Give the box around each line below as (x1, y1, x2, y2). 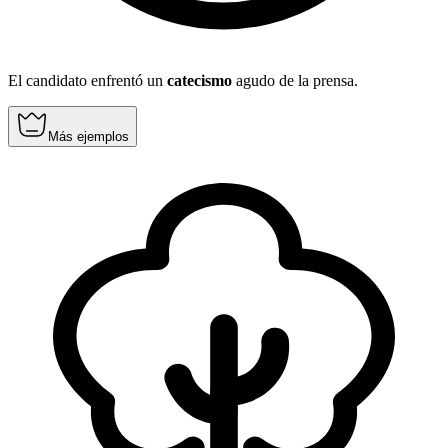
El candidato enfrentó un (8, 72, 167, 90)
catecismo (167, 72, 232, 90)
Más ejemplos (48, 129, 129, 145)
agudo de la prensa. (232, 72, 358, 90)
